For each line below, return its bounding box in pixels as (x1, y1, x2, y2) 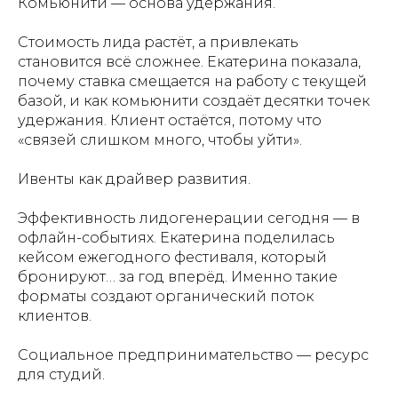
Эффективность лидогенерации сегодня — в (18, 210, 360, 227)
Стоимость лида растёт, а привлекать (18, 34, 298, 51)
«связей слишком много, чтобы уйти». (18, 131, 302, 148)
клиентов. (18, 307, 92, 324)
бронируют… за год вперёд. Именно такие (18, 268, 338, 285)
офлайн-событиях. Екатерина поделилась (18, 229, 335, 246)
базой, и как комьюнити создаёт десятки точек (18, 92, 370, 109)
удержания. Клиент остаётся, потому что (18, 112, 322, 129)
